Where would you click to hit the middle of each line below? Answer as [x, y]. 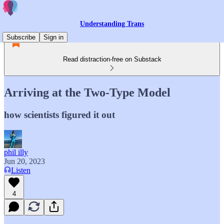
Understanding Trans [112, 24]
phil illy [16, 152]
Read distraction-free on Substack [112, 59]
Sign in [53, 37]
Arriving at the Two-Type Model [87, 92]
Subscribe [21, 37]
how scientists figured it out [59, 114]
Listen [21, 170]
